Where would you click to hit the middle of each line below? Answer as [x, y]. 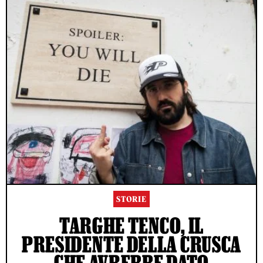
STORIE [131, 200]
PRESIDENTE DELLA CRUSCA [131, 245]
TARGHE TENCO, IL [131, 226]
